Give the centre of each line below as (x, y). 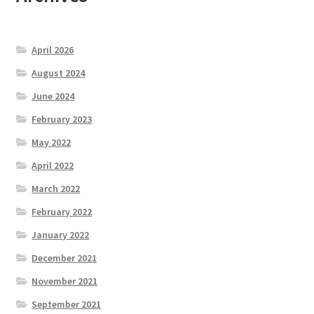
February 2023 (62, 120)
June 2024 (53, 96)
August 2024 (59, 73)
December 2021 (64, 258)
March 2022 (56, 189)
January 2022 (61, 235)
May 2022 (52, 143)
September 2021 (67, 305)
